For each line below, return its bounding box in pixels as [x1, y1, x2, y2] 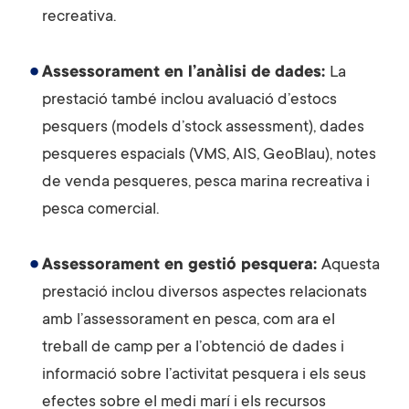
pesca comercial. [42, 200, 163, 219]
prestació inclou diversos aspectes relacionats [42, 283, 367, 302]
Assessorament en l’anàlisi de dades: [42, 63, 330, 82]
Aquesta [321, 256, 380, 275]
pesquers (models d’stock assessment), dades [42, 118, 364, 137]
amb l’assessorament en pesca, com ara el [42, 310, 335, 330]
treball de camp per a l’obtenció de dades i [42, 338, 344, 357]
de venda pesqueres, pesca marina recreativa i [42, 173, 370, 192]
